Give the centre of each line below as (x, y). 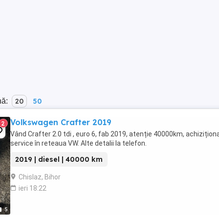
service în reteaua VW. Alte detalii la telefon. (78, 143)
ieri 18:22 (33, 188)
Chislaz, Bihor (40, 177)
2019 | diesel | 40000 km (59, 159)
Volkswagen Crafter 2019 (61, 122)
